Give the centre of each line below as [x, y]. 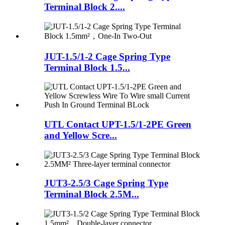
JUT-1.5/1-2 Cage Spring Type [107, 56]
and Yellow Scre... [81, 135]
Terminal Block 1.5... [87, 67]
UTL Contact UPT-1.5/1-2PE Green [118, 124]
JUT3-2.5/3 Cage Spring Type [106, 183]
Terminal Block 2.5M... [92, 194]
